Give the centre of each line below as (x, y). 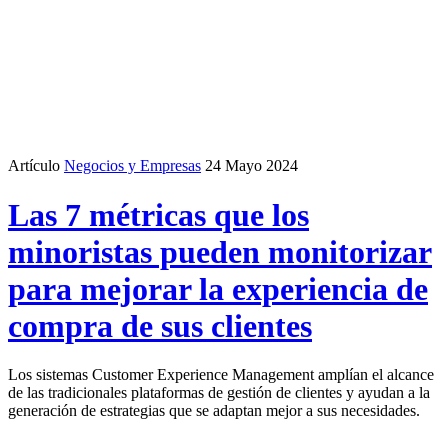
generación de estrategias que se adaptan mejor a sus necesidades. (214, 411)
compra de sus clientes (160, 325)
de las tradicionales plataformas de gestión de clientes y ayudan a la (219, 393)
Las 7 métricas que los (158, 214)
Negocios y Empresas (132, 166)
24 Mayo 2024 (251, 166)
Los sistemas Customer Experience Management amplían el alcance (221, 375)
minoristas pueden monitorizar (220, 251)
